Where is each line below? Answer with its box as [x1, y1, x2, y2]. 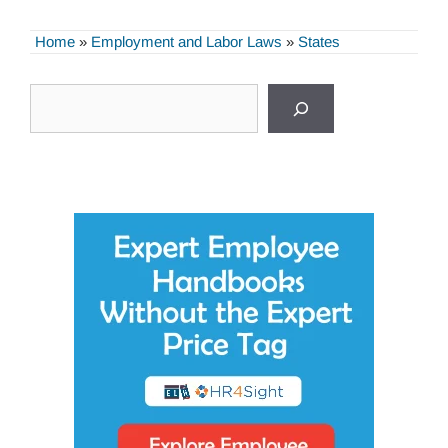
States [298, 33, 340, 50]
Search [29, 86, 86, 106]
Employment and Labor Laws [91, 33, 282, 50]
